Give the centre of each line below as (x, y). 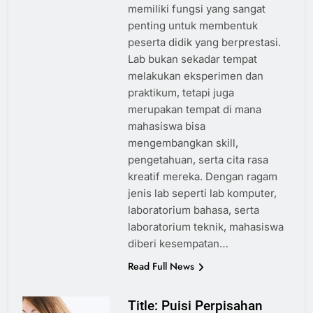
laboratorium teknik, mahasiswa (205, 227)
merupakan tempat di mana (194, 110)
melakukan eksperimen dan (195, 76)
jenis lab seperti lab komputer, (202, 194)
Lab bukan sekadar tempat (192, 59)
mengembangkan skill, (183, 143)
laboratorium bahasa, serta (193, 210)
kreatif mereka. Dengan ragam (202, 177)
